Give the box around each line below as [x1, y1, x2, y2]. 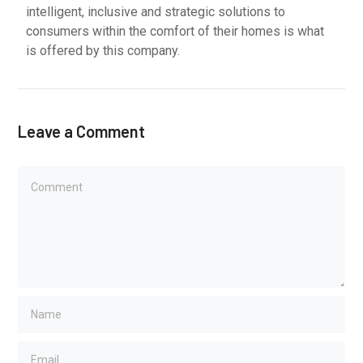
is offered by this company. [26, 43, 181, 59]
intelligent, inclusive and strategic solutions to [26, 4, 286, 20]
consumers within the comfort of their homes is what [26, 23, 325, 40]
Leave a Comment [18, 122, 146, 142]
